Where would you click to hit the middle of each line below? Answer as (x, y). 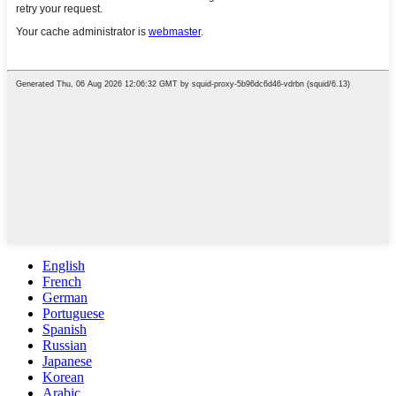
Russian (65, 346)
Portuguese (73, 314)
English (64, 266)
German (65, 298)
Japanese (67, 362)
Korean (63, 377)
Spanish (65, 330)
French (62, 282)
